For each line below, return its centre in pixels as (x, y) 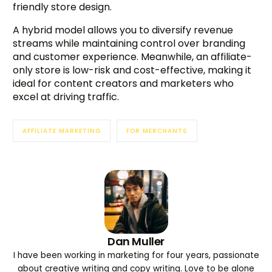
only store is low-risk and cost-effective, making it (132, 70)
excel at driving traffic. (66, 97)
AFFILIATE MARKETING (62, 131)
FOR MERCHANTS (157, 131)
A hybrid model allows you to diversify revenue (123, 30)
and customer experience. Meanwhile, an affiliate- (133, 56)
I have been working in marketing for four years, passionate (136, 255)
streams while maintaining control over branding (129, 43)
